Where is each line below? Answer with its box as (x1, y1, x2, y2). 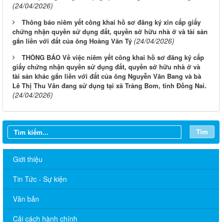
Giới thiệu (13, 154, 43, 165)
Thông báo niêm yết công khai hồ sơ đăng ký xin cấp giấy (22, 17, 201, 27)
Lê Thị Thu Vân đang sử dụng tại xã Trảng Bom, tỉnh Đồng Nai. (12, 81, 207, 91)
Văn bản (13, 194, 39, 204)
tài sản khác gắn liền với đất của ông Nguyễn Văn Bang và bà (12, 71, 201, 81)
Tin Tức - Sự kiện (13, 174, 67, 184)
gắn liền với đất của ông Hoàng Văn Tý (12, 36, 132, 46)
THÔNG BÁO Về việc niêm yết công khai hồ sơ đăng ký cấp (22, 53, 204, 62)
